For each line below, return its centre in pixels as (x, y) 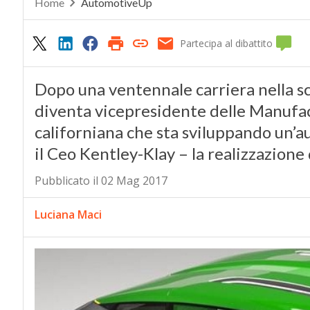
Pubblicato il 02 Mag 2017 (101, 181)
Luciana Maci (68, 215)
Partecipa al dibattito (227, 44)
